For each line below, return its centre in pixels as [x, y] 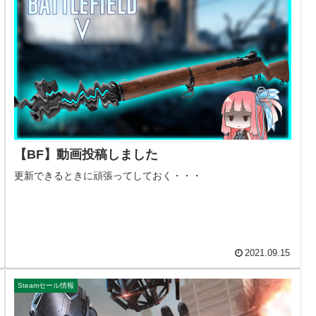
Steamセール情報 [46, 286]
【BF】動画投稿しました [86, 155]
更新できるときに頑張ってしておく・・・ [108, 176]
